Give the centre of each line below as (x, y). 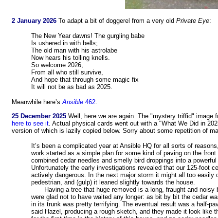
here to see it (30, 123)
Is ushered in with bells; (64, 43)
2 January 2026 (34, 21)
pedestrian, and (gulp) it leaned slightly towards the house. (113, 182)
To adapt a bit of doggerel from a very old (116, 21)
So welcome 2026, (57, 65)
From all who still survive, (67, 73)
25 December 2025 (39, 116)
